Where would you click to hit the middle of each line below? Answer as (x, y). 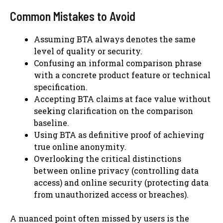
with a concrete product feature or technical (122, 75)
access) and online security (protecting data (121, 182)
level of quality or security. (88, 51)
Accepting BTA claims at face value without (122, 99)
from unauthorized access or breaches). (111, 194)
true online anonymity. (80, 146)
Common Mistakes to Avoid (73, 16)
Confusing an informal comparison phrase (118, 63)
